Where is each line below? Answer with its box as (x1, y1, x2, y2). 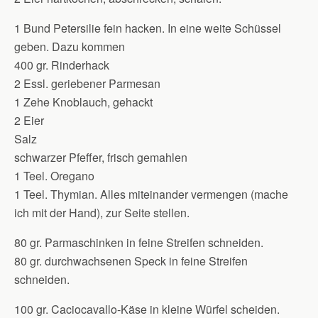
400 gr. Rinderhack (14, 57, 109, 73)
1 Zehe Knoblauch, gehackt (14, 94, 153, 110)
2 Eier (14, 112, 44, 128)
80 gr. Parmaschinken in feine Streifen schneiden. (14, 234, 263, 251)
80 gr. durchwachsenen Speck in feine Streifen (14, 253, 248, 269)
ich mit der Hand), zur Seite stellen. (14, 204, 190, 221)
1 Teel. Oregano (14, 168, 94, 184)
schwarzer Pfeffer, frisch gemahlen (14, 149, 187, 165)
